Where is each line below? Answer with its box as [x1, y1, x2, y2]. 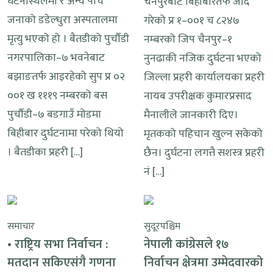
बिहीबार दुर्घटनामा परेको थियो [7, 124, 124, 143]
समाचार [7, 218, 35, 235]
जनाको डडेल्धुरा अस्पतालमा [7, 10, 118, 29]
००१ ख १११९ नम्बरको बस [7, 86, 107, 105]
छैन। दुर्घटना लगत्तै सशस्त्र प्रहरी [144, 143, 264, 162]
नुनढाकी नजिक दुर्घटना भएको [144, 49, 261, 68]
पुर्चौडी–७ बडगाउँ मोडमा [7, 105, 101, 124]
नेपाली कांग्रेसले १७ [144, 233, 229, 255]
